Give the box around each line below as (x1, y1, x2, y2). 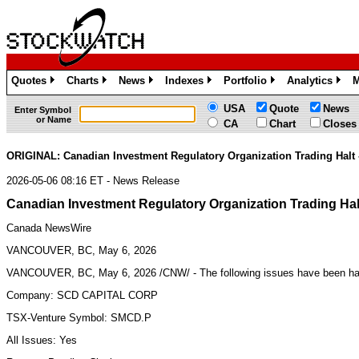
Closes (323, 118, 357, 130)
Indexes (165, 75, 204, 87)
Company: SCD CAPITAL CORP (6, 288, 158, 301)
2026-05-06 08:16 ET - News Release (6, 174, 179, 187)
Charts (67, 75, 99, 87)
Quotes (11, 75, 46, 87)
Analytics (287, 75, 333, 87)
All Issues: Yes (6, 333, 77, 346)
